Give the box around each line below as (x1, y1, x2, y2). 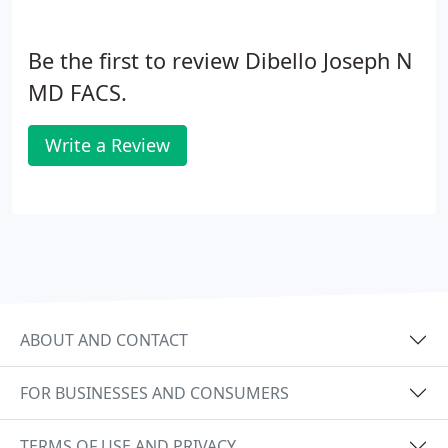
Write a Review (45, 133, 170, 157)
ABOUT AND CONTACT (20, 328, 188, 351)
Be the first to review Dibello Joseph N (28, 46, 413, 75)
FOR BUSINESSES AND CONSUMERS (20, 381, 289, 404)
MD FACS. (28, 78, 127, 107)
